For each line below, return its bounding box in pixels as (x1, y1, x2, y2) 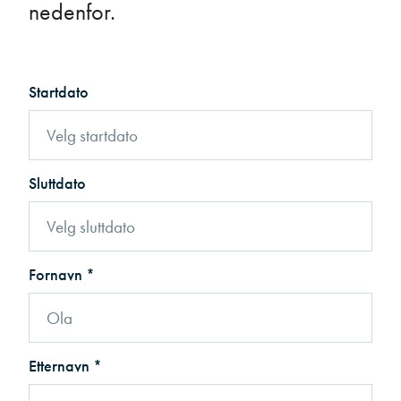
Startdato (29, 81, 89, 103)
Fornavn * (29, 264, 95, 286)
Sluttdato (29, 173, 86, 194)
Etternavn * (29, 355, 102, 377)
